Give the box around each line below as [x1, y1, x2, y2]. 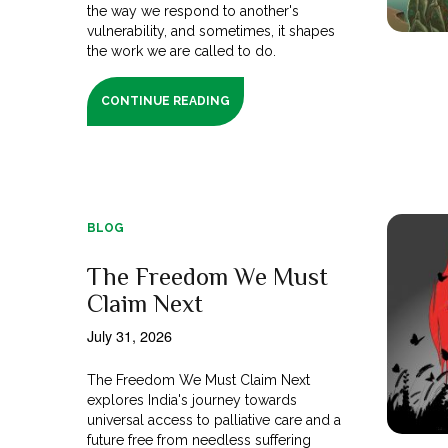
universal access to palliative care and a [87, 411, 342, 428]
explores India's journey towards [87, 391, 298, 408]
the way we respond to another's [87, 2, 300, 19]
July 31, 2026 [87, 324, 172, 346]
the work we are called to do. [87, 42, 277, 59]
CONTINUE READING [101, 93, 231, 108]
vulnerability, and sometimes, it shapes [87, 22, 336, 39]
